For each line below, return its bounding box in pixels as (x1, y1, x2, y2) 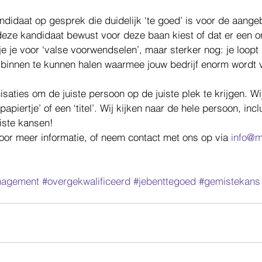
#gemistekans (199, 174, 260, 187)
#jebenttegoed (133, 174, 196, 187)
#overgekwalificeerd (42, 174, 130, 187)
